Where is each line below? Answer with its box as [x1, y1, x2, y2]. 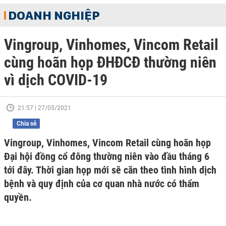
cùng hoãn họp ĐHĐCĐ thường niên [4, 53, 216, 71]
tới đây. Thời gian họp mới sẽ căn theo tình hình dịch [4, 164, 216, 176]
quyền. [4, 191, 32, 203]
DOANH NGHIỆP [8, 8, 100, 23]
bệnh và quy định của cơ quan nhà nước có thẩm [4, 178, 199, 190]
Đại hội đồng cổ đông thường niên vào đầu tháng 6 [4, 150, 209, 162]
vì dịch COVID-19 [4, 71, 107, 89]
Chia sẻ [16, 120, 36, 127]
